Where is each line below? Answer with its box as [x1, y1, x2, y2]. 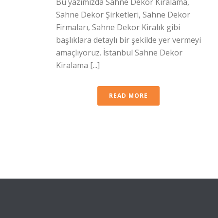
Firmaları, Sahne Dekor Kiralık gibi [56, 22, 180, 33]
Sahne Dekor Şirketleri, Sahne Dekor [56, 9, 190, 20]
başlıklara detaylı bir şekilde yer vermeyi [56, 35, 201, 46]
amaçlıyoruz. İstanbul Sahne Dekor [56, 47, 182, 58]
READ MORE [109, 91, 148, 100]
